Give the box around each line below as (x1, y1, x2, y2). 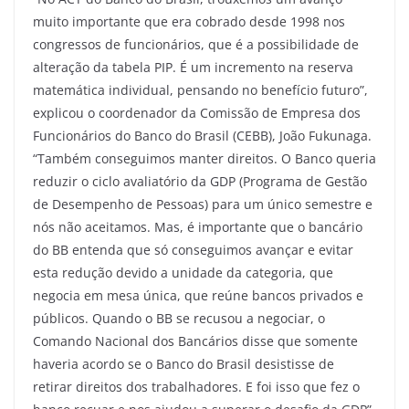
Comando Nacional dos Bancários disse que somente (33, 331, 358, 350)
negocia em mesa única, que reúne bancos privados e (33, 286, 363, 304)
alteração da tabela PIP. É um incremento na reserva (33, 58, 353, 76)
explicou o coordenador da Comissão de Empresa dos (33, 103, 361, 121)
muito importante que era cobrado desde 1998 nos (33, 12, 345, 30)
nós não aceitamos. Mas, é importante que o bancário (33, 217, 362, 236)
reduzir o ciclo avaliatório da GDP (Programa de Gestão (33, 172, 367, 190)
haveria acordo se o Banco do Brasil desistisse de (33, 354, 334, 372)
